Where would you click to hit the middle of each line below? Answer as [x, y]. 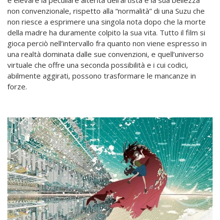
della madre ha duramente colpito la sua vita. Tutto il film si [106, 33]
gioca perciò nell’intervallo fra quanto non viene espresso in [107, 43]
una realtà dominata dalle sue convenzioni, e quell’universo [106, 54]
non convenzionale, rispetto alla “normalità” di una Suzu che [106, 11]
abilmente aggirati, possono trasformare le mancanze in [102, 76]
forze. [17, 87]
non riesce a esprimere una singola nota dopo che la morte [107, 22]
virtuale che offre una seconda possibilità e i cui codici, [98, 65]
